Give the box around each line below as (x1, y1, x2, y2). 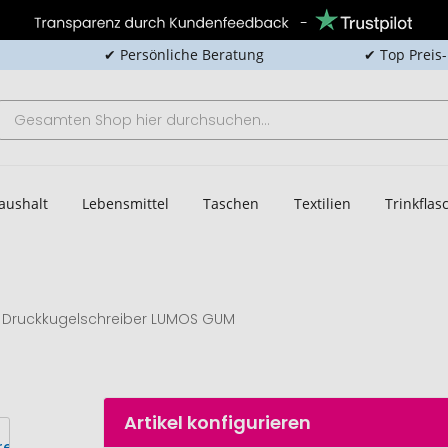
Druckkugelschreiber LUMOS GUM (2, 309, 236, 329)
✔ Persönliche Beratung (103, 45, 264, 64)
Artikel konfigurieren (124, 410, 312, 435)
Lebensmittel (81, 193, 169, 213)
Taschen (203, 193, 260, 213)
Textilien (293, 193, 351, 213)
